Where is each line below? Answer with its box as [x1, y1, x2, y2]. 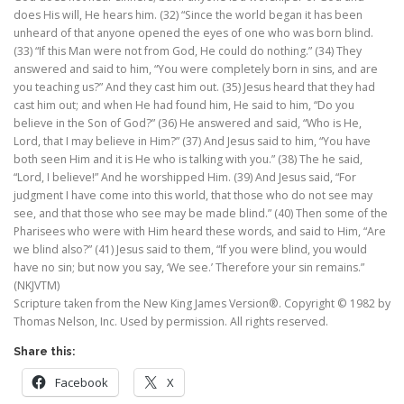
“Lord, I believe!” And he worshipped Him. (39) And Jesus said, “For [14, 170, 356, 186]
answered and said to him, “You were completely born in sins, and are [14, 61, 378, 78]
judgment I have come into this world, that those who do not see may [14, 188, 372, 204]
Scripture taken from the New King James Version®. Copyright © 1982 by [14, 296, 390, 312]
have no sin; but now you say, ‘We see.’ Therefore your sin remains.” [14, 260, 364, 276]
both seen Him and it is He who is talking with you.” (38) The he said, [14, 151, 363, 168]
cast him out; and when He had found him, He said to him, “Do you [14, 97, 354, 114]
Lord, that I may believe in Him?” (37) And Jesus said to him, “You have [14, 133, 371, 150]
